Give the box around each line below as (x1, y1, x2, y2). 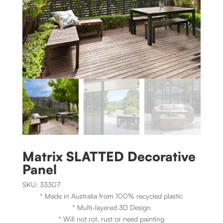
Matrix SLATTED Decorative (22, 148, 196, 164)
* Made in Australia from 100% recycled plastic (40, 191, 183, 200)
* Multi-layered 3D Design (72, 203, 151, 212)
